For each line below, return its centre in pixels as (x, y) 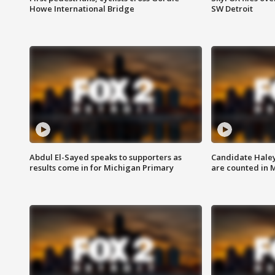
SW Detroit (232, 9)
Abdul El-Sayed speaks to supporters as (106, 157)
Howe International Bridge (82, 9)
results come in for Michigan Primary (102, 168)
